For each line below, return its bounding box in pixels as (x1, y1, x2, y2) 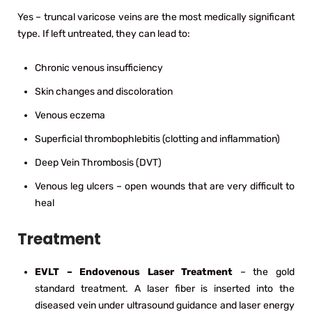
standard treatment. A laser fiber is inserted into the (35, 282, 295, 295)
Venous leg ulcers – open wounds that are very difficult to (35, 180, 295, 192)
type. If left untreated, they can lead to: (17, 27, 190, 40)
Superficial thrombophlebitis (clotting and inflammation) (35, 132, 280, 145)
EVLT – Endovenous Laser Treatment (35, 265, 233, 278)
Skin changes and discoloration (35, 85, 173, 97)
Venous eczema (35, 109, 105, 121)
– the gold (233, 265, 295, 278)
